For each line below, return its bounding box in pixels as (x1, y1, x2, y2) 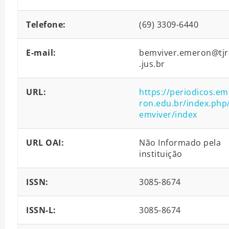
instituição (139, 148, 182, 160)
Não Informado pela (139, 137, 221, 149)
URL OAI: (26, 137, 64, 149)
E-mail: (26, 47, 56, 59)
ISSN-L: (26, 204, 56, 216)
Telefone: (26, 19, 66, 31)
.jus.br (139, 58, 165, 70)
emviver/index (139, 109, 197, 121)
